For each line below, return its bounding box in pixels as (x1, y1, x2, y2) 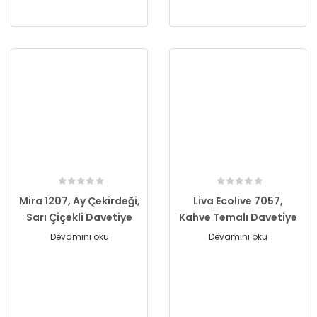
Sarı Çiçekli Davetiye (26, 210, 132, 225)
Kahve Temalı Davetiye (178, 210, 297, 225)
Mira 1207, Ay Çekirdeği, (18, 194, 140, 209)
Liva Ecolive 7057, (192, 194, 283, 209)
